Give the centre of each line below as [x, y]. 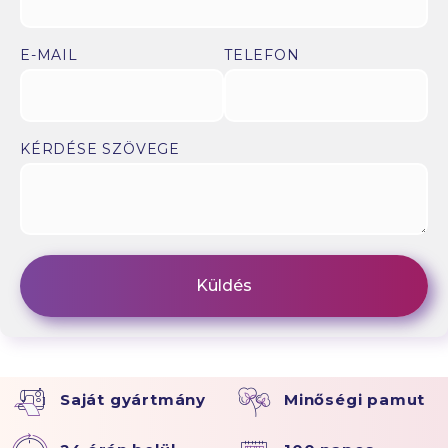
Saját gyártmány [133, 399]
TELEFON [262, 54]
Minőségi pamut [355, 399]
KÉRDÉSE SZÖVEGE [100, 148]
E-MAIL [49, 54]
